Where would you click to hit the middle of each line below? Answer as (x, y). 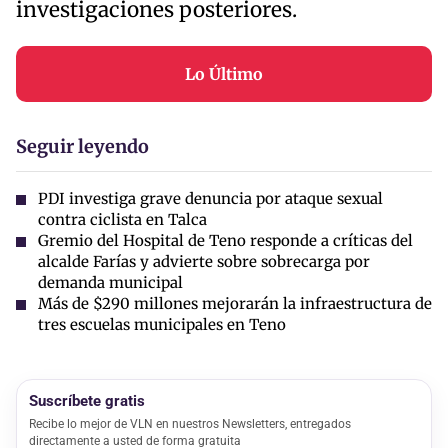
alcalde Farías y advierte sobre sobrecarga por (204, 261)
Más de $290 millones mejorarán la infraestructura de (235, 303)
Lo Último (224, 73)
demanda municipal (110, 282)
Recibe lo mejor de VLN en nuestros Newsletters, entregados (190, 423)
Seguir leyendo (82, 146)
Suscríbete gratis (87, 400)
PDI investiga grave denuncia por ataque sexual (210, 198)
